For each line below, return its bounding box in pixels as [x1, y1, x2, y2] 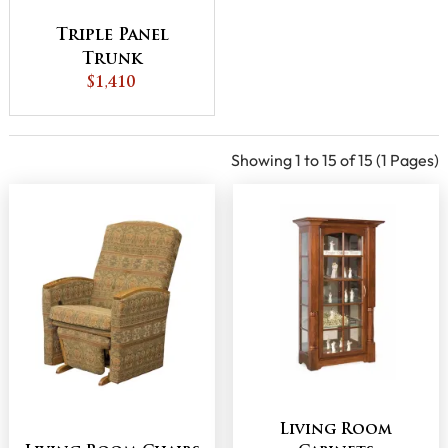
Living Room [280, 422, 392, 438]
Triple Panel [55, 27, 169, 44]
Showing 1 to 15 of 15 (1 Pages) [231, 149, 439, 170]
